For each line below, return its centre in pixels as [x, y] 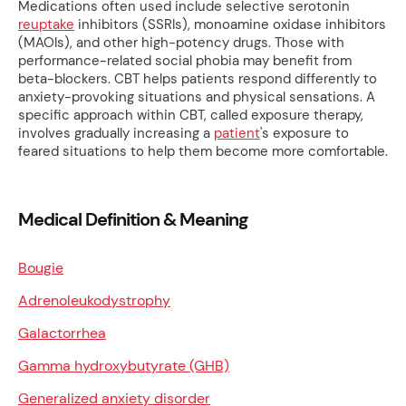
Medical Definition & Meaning [133, 220]
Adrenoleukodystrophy [94, 301]
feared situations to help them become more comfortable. [203, 152]
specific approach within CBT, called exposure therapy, [191, 116]
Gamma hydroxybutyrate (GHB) [124, 366]
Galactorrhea [62, 333]
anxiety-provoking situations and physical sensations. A [197, 97]
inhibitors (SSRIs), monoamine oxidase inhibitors [230, 25]
